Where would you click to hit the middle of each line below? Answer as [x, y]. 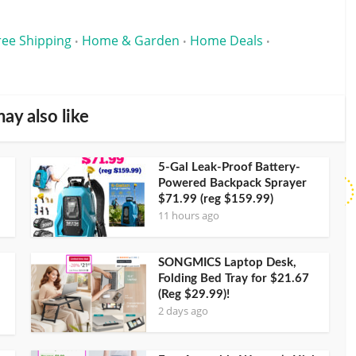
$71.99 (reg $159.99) [216, 199]
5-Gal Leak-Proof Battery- [229, 167]
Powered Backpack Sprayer [232, 183]
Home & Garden [131, 40]
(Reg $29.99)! [194, 294]
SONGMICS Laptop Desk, [227, 262]
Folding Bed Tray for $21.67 [234, 278]
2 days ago [183, 310]
